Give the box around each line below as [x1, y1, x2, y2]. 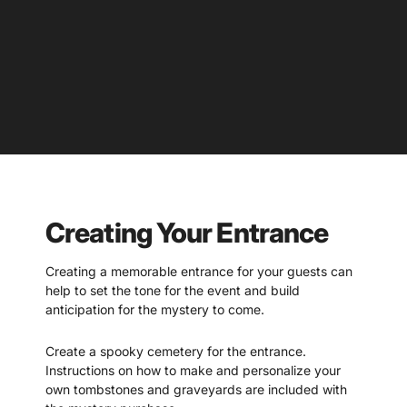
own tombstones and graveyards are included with [45, 381, 347, 397]
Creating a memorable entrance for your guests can [45, 263, 352, 279]
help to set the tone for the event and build [45, 282, 300, 298]
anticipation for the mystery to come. [45, 301, 264, 317]
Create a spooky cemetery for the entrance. [45, 342, 306, 359]
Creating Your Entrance [45, 215, 329, 249]
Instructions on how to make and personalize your [45, 362, 341, 378]
